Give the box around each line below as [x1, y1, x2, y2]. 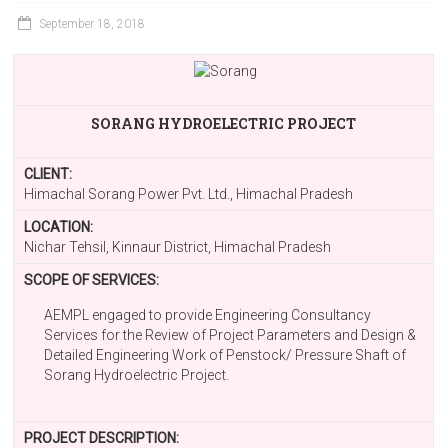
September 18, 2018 [39, 17, 146, 31]
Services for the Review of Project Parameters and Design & [44, 327, 417, 343]
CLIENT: [24, 166, 73, 182]
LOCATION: [24, 219, 94, 235]
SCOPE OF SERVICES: [24, 272, 160, 288]
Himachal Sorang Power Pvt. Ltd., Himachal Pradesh [24, 186, 354, 202]
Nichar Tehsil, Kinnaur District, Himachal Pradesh [24, 239, 332, 255]
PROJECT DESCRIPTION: [24, 430, 180, 446]
